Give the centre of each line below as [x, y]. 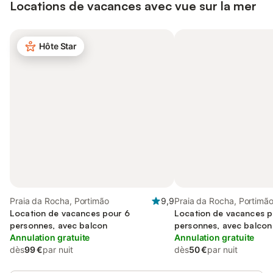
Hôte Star [58, 46]
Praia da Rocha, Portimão [59, 201]
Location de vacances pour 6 [70, 213]
